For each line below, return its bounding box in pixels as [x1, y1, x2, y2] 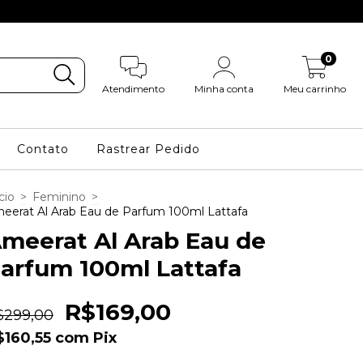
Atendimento [101, 83, 164, 96]
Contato [17, 142, 70, 156]
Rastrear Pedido [96, 142, 201, 156]
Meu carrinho [284, 83, 347, 96]
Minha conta [194, 83, 254, 96]
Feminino [32, 190, 86, 204]
